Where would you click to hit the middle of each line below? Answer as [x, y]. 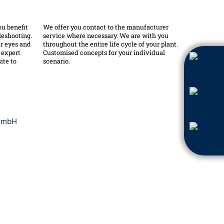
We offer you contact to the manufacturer [106, 27]
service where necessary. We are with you [106, 36]
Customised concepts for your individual [104, 53]
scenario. [56, 61]
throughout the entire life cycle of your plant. [110, 44]
